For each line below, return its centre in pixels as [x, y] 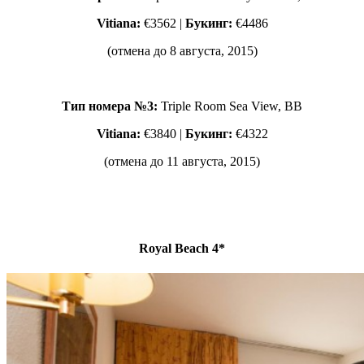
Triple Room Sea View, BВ [232, 106]
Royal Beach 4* [182, 248]
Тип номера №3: [111, 106]
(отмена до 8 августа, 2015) [182, 50]
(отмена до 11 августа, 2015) [182, 161]
